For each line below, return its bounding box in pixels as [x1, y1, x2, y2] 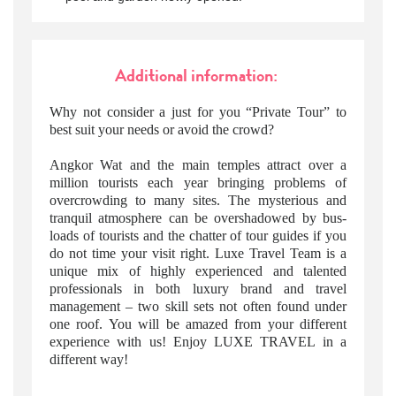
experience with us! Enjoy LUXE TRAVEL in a [49, 334, 347, 350]
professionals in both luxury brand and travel [49, 281, 347, 297]
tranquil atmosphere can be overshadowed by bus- [49, 210, 347, 226]
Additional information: [115, 63, 281, 89]
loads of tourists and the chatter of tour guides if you [49, 228, 347, 244]
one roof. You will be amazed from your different [49, 316, 347, 332]
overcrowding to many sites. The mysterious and [49, 193, 347, 209]
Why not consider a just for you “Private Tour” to [49, 104, 347, 120]
